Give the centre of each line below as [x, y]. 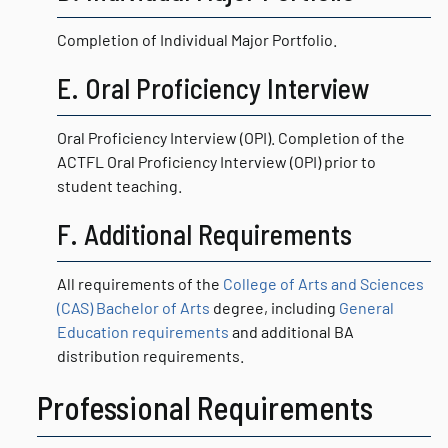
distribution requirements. [150, 355]
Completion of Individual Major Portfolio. [197, 39]
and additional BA [291, 331]
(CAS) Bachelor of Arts [133, 307]
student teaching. [119, 185]
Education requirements [143, 331]
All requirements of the [140, 283]
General [366, 307]
